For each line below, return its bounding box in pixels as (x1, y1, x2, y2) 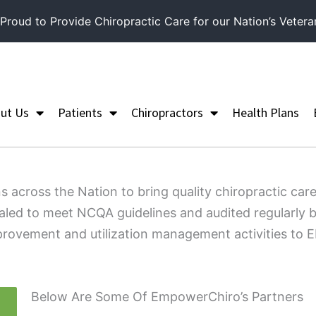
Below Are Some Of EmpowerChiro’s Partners (30, 288, 307, 304)
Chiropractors (130, 104, 203, 121)
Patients (57, 104, 102, 121)
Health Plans (231, 104, 299, 121)
